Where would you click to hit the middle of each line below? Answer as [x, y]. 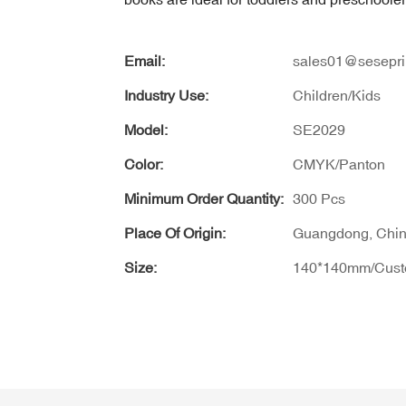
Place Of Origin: [175, 232]
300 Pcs [319, 198]
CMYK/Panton [339, 164]
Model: [146, 129]
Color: [144, 164]
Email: [145, 60]
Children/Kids [337, 95]
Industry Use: [166, 95]
